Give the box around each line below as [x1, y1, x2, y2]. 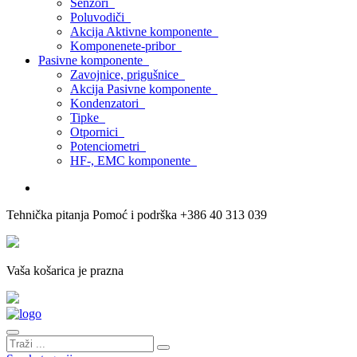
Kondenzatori [70, 96, 145, 110]
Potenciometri [70, 139, 146, 153]
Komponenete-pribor [70, 39, 182, 53]
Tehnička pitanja [6, 208, 89, 222]
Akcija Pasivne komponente [70, 82, 218, 96]
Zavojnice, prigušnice [70, 68, 185, 81]
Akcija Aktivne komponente [70, 25, 218, 38]
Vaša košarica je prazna [6, 264, 124, 277]
